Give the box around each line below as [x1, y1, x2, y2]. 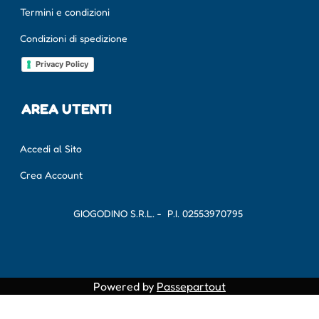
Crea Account [20, 169, 83, 182]
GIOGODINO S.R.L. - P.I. [73, 207, 179, 220]
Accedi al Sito [20, 142, 82, 155]
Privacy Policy [36, 59, 88, 70]
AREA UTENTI [21, 100, 112, 118]
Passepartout [157, 279, 226, 294]
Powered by [93, 279, 157, 294]
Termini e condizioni [20, 5, 110, 18]
